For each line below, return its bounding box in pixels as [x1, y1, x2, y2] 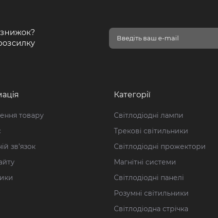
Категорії [114, 90, 150, 99]
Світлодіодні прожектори [114, 142, 206, 151]
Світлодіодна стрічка [114, 204, 188, 213]
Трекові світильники [114, 127, 188, 135]
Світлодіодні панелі [114, 173, 184, 182]
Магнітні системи [114, 158, 176, 166]
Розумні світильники [114, 189, 189, 198]
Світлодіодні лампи [114, 111, 183, 120]
